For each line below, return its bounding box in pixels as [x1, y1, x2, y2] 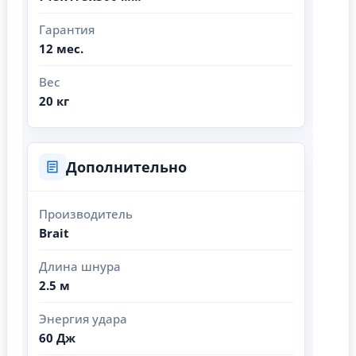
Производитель [39, 205, 133, 222]
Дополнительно [66, 157, 187, 176]
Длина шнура [39, 257, 121, 274]
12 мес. [39, 40, 83, 56]
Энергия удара [39, 310, 127, 327]
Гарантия [39, 21, 95, 37]
